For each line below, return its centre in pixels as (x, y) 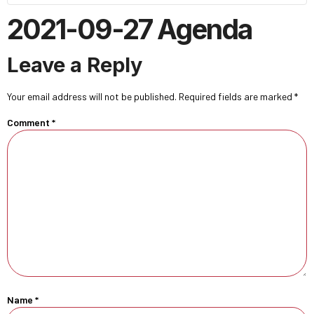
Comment (29, 123)
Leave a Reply (75, 65)
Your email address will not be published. (92, 96)
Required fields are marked (237, 96)
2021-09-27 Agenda (129, 29)
